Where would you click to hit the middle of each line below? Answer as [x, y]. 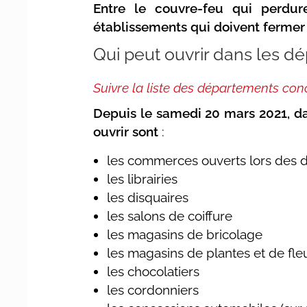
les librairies [143, 179]
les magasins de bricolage [185, 234]
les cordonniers [153, 290]
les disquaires [148, 197]
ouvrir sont [126, 131]
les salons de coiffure [170, 216]
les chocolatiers [153, 271]
